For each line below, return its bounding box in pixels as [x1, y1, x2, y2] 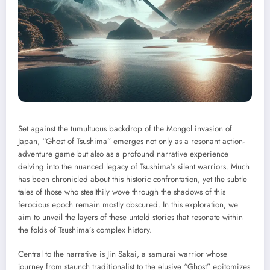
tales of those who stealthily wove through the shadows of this [18, 186, 225, 198]
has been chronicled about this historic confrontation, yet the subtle [18, 174, 247, 186]
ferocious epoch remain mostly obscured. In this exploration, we [18, 199, 238, 211]
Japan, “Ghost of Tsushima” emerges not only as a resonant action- [18, 136, 245, 148]
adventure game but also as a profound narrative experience [18, 148, 228, 160]
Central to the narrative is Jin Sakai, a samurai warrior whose [18, 248, 227, 260]
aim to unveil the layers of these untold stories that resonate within [18, 212, 243, 224]
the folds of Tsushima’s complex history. [18, 224, 152, 236]
